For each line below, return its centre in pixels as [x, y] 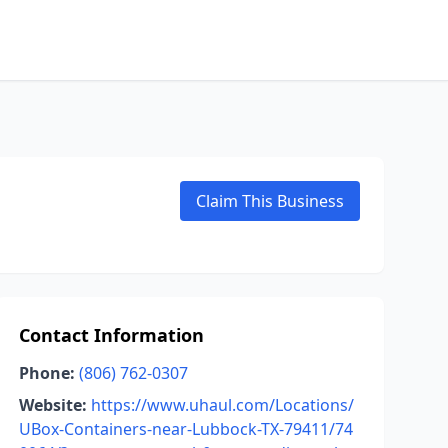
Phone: [46, 373]
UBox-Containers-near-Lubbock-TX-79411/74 [185, 429]
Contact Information [111, 335]
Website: [52, 405]
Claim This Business [270, 201]
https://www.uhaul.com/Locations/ [222, 405]
